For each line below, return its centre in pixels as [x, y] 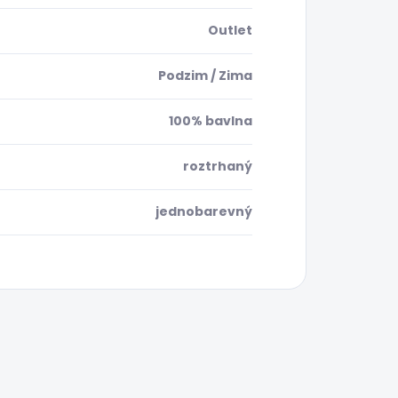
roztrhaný [218, 167]
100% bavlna [211, 121]
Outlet [230, 31]
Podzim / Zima [205, 76]
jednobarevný [204, 212]
